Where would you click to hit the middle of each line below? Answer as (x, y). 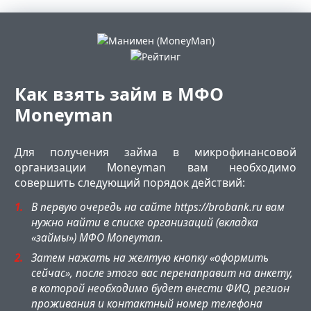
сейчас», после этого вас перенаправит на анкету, (162, 273)
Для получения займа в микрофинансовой (155, 152)
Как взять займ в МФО (119, 93)
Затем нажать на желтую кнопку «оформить (150, 258)
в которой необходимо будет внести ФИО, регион (160, 288)
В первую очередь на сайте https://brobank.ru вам (158, 207)
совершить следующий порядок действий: (130, 182)
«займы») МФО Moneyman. (97, 237)
